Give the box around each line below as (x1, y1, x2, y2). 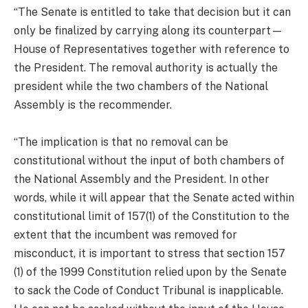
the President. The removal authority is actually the (14, 60, 278, 74)
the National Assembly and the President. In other (14, 172, 269, 186)
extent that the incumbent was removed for (14, 228, 237, 241)
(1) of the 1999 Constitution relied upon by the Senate (14, 265, 287, 278)
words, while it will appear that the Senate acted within (14, 190, 294, 204)
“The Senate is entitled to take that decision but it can (14, 5, 291, 19)
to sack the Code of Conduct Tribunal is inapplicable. (14, 283, 283, 297)
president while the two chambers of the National (14, 79, 268, 93)
